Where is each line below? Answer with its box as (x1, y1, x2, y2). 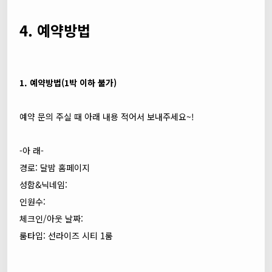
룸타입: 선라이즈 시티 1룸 (19, 229, 113, 242)
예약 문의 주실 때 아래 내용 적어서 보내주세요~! (19, 110, 194, 123)
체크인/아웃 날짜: (19, 212, 83, 225)
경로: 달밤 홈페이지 (19, 161, 90, 174)
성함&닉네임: (19, 178, 67, 191)
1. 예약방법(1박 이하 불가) (19, 76, 117, 89)
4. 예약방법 (19, 19, 90, 41)
